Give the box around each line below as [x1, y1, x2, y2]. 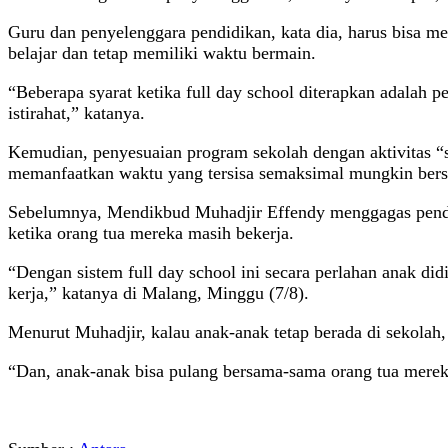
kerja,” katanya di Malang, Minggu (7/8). [8, 282, 309, 303]
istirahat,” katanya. [8, 102, 145, 123]
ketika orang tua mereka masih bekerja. [8, 222, 294, 243]
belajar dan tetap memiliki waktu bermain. [8, 42, 316, 63]
